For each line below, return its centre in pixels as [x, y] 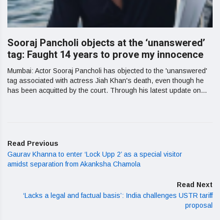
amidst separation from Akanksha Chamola [74, 164]
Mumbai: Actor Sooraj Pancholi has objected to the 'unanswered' [107, 71]
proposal [199, 206]
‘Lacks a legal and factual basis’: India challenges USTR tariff [118, 196]
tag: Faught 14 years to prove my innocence [105, 55]
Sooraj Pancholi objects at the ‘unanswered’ [106, 43]
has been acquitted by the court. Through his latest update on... [107, 91]
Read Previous [33, 144]
